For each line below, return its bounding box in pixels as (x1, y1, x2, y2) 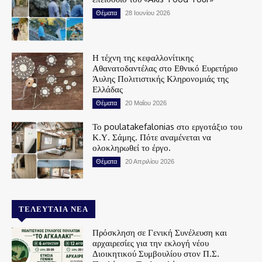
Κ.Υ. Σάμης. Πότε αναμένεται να (92, 131, 212, 143)
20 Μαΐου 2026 (125, 99, 167, 107)
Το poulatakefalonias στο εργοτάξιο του (92, 120, 243, 132)
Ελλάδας (92, 84, 123, 95)
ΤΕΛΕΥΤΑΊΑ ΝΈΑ (19, 204, 88, 213)
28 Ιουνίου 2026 (125, 9, 171, 17)
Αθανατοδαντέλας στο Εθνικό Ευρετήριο (92, 63, 239, 74)
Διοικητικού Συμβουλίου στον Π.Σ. (92, 247, 220, 259)
